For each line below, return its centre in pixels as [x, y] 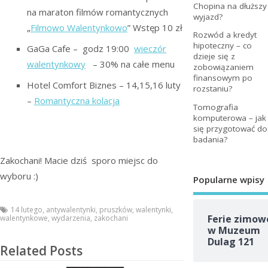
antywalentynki [71, 209]
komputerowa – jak [229, 118]
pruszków [116, 209]
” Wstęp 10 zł [155, 27]
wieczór [150, 48]
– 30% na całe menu [130, 64]
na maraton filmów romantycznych [98, 12]
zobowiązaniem [223, 67]
